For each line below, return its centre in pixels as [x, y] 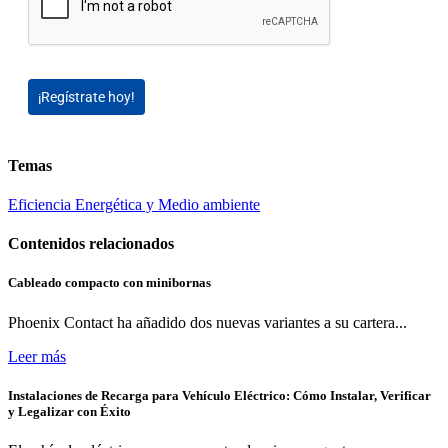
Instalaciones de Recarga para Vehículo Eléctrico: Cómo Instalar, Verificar [219, 395]
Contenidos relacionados [91, 244]
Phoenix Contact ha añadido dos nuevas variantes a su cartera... [207, 322]
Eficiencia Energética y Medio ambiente [134, 204]
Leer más [37, 356]
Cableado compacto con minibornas [109, 283]
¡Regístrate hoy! [86, 97]
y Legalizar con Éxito [69, 411]
